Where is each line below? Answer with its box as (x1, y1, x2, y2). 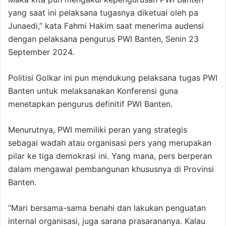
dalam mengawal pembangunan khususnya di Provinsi (8, 164, 214, 175)
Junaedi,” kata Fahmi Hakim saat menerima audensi (8, 21, 204, 31)
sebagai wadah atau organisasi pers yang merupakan (8, 138, 211, 148)
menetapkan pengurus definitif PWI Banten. (8, 99, 173, 109)
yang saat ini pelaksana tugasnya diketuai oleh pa (8, 8, 198, 18)
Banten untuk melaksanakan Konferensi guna (8, 86, 178, 96)
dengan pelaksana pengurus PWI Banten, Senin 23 (8, 34, 199, 44)
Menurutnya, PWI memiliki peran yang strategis (8, 125, 187, 135)
